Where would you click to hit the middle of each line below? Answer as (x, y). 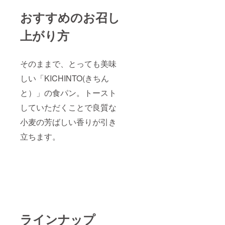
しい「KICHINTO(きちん (65, 78)
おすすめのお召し (70, 17)
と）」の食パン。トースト (68, 93)
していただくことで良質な (68, 107)
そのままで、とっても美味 (68, 64)
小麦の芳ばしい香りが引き (68, 122)
